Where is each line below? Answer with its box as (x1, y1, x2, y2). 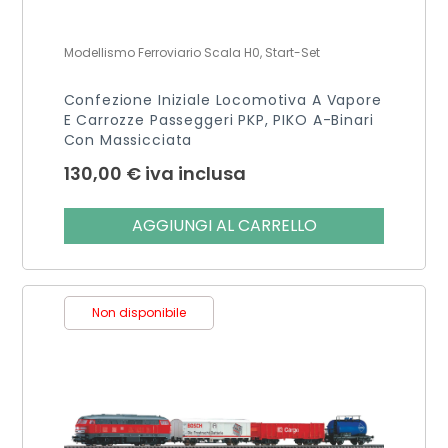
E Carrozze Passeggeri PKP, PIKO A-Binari (63, 109, 374, 130)
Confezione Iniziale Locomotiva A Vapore (63, 89, 382, 110)
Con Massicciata (63, 129, 193, 150)
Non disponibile (91, 303, 186, 321)
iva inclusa (144, 160, 246, 186)
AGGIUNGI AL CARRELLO (131, 213, 317, 237)
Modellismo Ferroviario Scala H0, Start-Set (63, 43, 320, 61)
